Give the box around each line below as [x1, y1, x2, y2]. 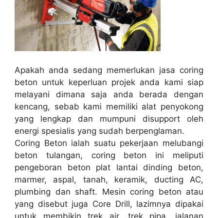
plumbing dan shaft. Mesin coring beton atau [15, 186, 203, 197]
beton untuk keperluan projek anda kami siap [15, 77, 203, 87]
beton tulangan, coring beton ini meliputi [15, 150, 203, 160]
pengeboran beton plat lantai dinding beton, [15, 162, 203, 172]
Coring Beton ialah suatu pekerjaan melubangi [15, 138, 203, 148]
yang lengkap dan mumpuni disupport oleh [15, 113, 203, 124]
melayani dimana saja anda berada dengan [15, 89, 203, 99]
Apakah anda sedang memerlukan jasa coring [15, 65, 203, 75]
